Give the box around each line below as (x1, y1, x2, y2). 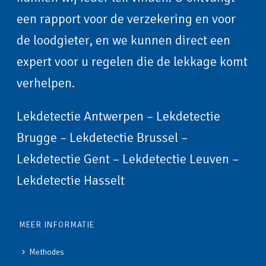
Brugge (17, 129, 58, 146)
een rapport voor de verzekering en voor (17, 11, 236, 27)
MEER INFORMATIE (19, 220, 95, 230)
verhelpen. (17, 75, 75, 91)
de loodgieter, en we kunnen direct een (17, 32, 231, 49)
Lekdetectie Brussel (69, 129, 179, 146)
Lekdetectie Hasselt (17, 172, 125, 189)
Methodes (29, 247, 65, 258)
